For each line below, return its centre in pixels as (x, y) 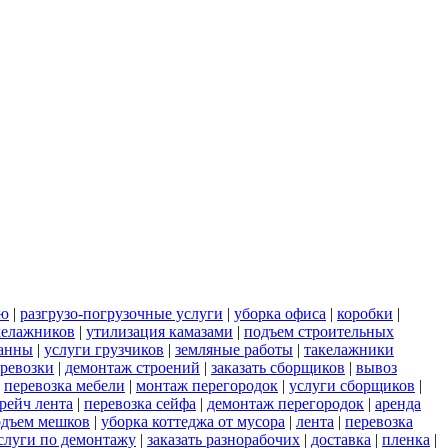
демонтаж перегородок (285, 404)
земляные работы (234, 350)
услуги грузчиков (104, 350)
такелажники (349, 350)
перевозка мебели (64, 386)
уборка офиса (280, 314)
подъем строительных (319, 332)
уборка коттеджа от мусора (193, 422)
